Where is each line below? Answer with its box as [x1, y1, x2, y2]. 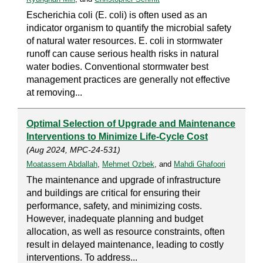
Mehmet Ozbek [102, 160, 154, 169]
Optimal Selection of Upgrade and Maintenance [26, 119, 235, 129]
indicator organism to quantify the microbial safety [26, 23, 231, 33]
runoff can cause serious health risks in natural [26, 49, 219, 59]
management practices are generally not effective [26, 75, 230, 85]
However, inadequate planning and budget [26, 214, 203, 224]
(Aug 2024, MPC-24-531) [26, 145, 120, 155]
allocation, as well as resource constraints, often [26, 227, 225, 237]
